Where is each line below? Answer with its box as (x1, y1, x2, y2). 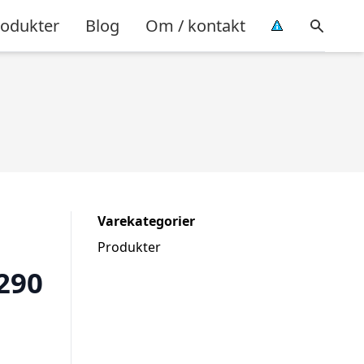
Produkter (97, 238, 161, 256)
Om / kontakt (145, 14, 245, 37)
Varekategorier (97, 212, 195, 230)
